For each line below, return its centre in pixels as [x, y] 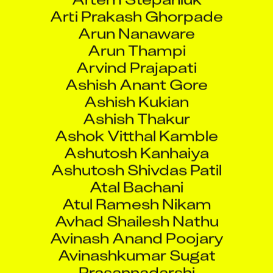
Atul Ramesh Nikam [136, 193]
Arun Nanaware [136, 22]
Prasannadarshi [136, 261]
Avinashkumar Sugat [136, 244]
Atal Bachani [136, 175]
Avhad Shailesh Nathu [136, 210]
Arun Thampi [136, 39]
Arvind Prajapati [136, 56]
